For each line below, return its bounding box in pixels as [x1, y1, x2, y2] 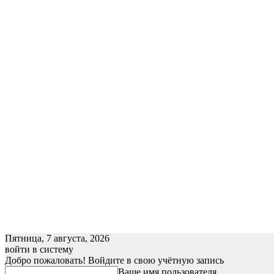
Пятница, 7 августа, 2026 [5, 233, 109, 243]
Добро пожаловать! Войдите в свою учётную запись [5, 255, 224, 265]
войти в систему [5, 244, 73, 254]
